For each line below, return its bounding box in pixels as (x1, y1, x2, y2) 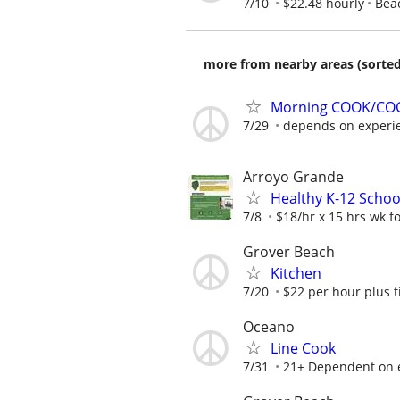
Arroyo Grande (243, 166, 344, 187)
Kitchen (271, 262, 321, 283)
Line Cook (271, 338, 336, 358)
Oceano (243, 317, 295, 337)
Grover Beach (243, 241, 335, 262)
